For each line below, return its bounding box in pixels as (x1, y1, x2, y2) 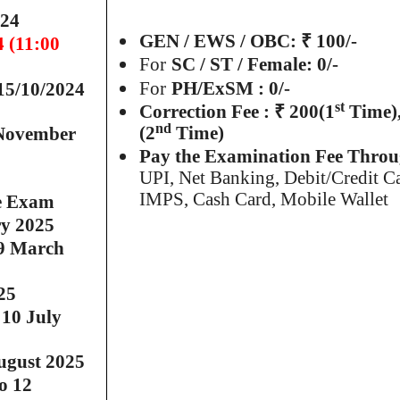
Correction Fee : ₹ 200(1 (139, 100, 336, 122)
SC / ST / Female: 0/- (171, 54, 339, 76)
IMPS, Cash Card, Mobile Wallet (139, 188, 389, 211)
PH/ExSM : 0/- (171, 77, 291, 99)
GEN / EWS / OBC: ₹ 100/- (139, 30, 358, 53)
